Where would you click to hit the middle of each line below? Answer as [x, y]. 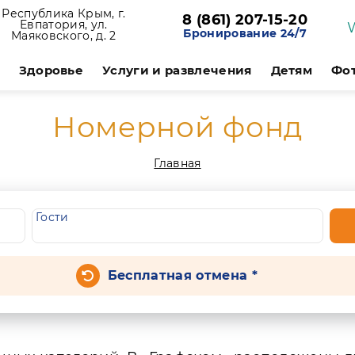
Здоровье [51, 70]
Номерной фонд [177, 127]
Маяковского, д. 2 [64, 36]
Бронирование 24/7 [245, 33]
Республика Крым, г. [64, 13]
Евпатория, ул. [64, 25]
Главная [177, 163]
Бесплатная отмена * [182, 275]
